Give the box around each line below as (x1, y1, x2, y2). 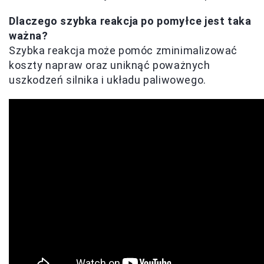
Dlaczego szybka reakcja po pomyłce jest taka (9, 14, 252, 27)
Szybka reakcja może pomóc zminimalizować (9, 44, 238, 57)
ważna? (9, 29, 48, 42)
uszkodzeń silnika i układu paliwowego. (9, 73, 206, 86)
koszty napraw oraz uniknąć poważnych (9, 58, 210, 71)
